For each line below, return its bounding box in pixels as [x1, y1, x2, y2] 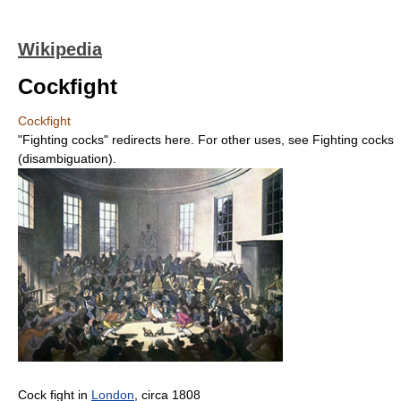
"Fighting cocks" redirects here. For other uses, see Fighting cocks [18, 132, 394, 147]
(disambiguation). [18, 151, 116, 166]
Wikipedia [18, 39, 102, 59]
